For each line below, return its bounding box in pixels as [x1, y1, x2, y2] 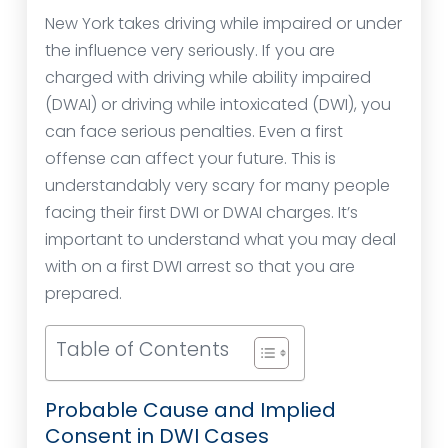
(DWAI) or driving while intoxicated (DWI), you [45, 93, 391, 117]
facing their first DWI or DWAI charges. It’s [45, 201, 358, 225]
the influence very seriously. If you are [45, 39, 335, 63]
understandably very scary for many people [45, 174, 390, 198]
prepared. [45, 282, 122, 306]
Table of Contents [56, 336, 229, 364]
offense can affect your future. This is [45, 147, 336, 171]
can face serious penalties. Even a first [45, 120, 343, 144]
